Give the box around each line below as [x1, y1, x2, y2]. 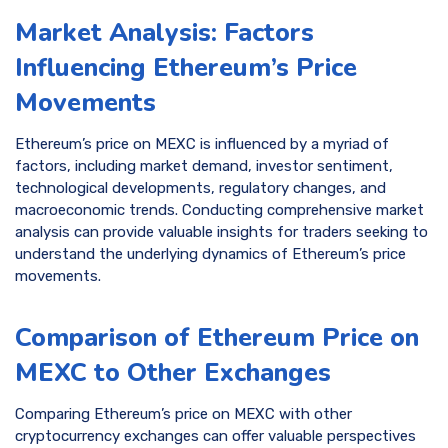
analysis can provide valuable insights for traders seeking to [15, 223, 428, 242]
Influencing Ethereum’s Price [15, 49, 357, 85]
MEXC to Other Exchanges [15, 354, 331, 390]
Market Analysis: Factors [15, 14, 314, 50]
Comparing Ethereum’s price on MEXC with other [15, 405, 352, 424]
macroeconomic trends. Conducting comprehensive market [15, 201, 424, 220]
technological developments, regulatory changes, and [15, 179, 386, 198]
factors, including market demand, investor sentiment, [15, 157, 393, 176]
